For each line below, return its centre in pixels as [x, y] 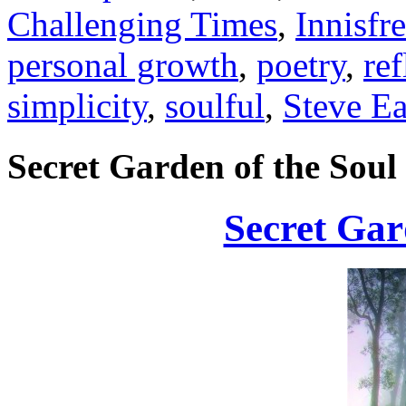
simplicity [77, 106]
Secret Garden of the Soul [202, 166]
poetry [301, 65]
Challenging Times [142, 24]
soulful [215, 106]
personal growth [123, 65]
